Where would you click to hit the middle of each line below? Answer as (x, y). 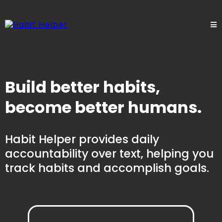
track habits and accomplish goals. (107, 168)
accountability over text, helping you (109, 154)
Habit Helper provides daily (82, 139)
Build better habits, (83, 87)
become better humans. (103, 107)
